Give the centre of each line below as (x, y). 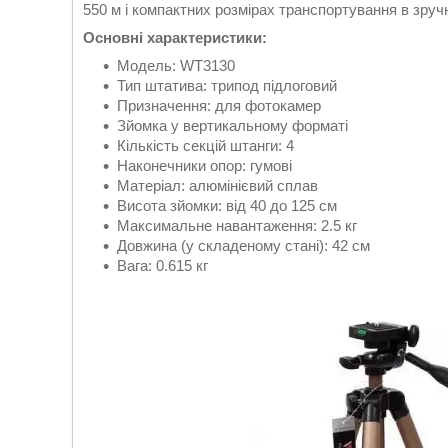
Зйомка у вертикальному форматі (232, 126)
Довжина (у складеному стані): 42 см (243, 246)
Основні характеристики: (175, 38)
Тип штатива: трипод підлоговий (227, 86)
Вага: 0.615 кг (162, 266)
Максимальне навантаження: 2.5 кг (237, 226)
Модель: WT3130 (176, 66)
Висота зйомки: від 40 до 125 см (227, 206)
